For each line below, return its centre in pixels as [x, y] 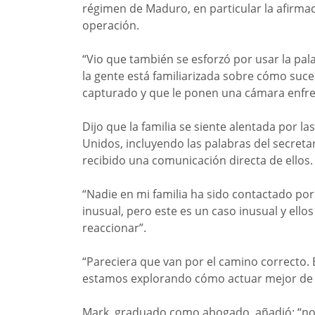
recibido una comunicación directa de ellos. [198, 160]
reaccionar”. [114, 227]
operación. [111, 25]
